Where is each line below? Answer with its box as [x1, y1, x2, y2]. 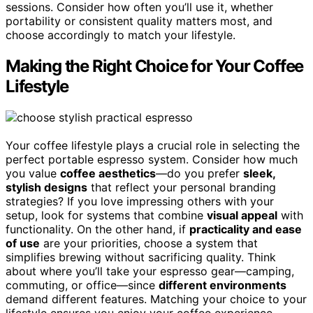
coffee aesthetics [60, 166, 156, 180]
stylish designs [6, 180, 87, 194]
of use [6, 235, 40, 250]
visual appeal [207, 208, 277, 222]
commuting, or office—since [6, 277, 159, 292]
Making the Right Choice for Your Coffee [6, 55, 304, 76]
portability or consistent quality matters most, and [6, 13, 272, 28]
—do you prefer [156, 166, 243, 180]
